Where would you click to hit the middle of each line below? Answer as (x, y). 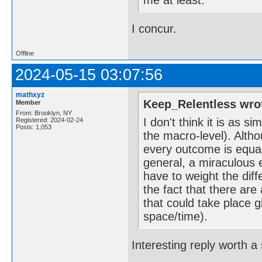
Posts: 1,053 (34, 127)
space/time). (176, 216)
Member (28, 103)
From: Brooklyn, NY (44, 113)
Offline (25, 54)
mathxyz (30, 95)
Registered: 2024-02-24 (49, 120)
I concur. (154, 28)
